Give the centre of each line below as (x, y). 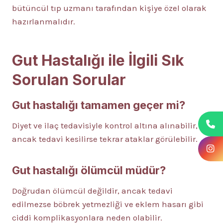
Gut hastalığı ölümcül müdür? (89, 170)
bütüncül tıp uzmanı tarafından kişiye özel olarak (109, 8)
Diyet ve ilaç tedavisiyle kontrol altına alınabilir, (105, 126)
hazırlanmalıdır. (44, 22)
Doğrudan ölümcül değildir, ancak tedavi (92, 191)
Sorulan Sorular (69, 80)
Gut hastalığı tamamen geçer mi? (99, 105)
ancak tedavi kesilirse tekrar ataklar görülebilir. (105, 139)
